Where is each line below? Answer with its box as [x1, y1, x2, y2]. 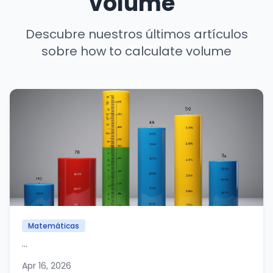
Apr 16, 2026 [22, 260, 71, 272]
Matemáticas [28, 221, 79, 231]
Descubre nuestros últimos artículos [25, 26, 248, 43]
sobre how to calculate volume [41, 43, 232, 60]
